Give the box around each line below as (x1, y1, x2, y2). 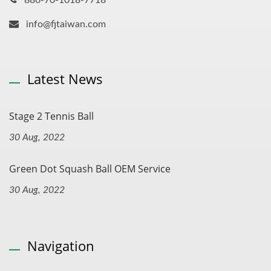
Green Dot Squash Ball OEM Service (9, 162, 171, 176)
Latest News (27, 70, 103, 88)
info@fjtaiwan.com (26, 19, 106, 30)
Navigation (27, 237, 94, 255)
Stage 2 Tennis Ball (9, 109, 94, 123)
